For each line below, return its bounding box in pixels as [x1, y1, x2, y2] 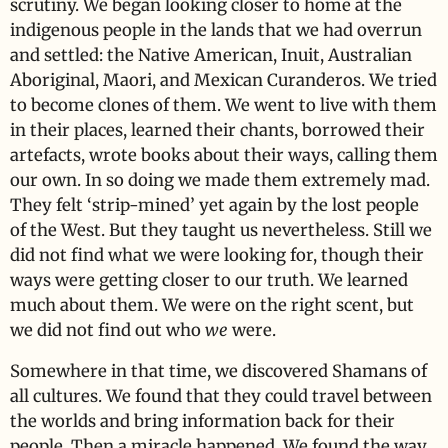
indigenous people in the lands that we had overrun [10, 19, 422, 41]
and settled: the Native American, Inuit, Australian [10, 44, 412, 66]
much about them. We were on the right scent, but [10, 294, 414, 316]
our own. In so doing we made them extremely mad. [10, 169, 430, 191]
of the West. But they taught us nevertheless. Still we [10, 219, 432, 241]
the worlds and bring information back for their [10, 411, 395, 433]
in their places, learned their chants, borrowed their [10, 119, 425, 141]
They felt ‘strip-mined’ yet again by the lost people [10, 194, 419, 216]
